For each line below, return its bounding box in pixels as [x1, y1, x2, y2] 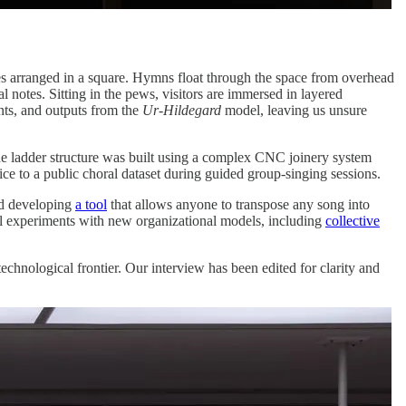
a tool [75, 197, 107, 213]
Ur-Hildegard [142, 102, 221, 119]
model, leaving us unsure [221, 102, 367, 119]
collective [325, 213, 380, 229]
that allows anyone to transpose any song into [107, 197, 370, 213]
